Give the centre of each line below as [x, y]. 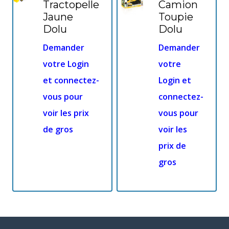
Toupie [176, 17]
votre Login [66, 64]
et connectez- [71, 81]
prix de [172, 146]
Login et [175, 81]
